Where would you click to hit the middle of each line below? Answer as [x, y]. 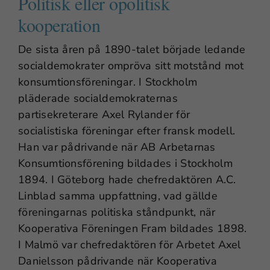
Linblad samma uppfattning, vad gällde [118, 196]
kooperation [59, 24]
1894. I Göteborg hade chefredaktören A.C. [127, 179]
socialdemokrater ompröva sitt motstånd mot [131, 65]
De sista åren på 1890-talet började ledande [132, 49]
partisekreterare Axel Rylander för [104, 114]
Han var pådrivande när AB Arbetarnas [117, 147]
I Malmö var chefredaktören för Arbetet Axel [130, 244]
